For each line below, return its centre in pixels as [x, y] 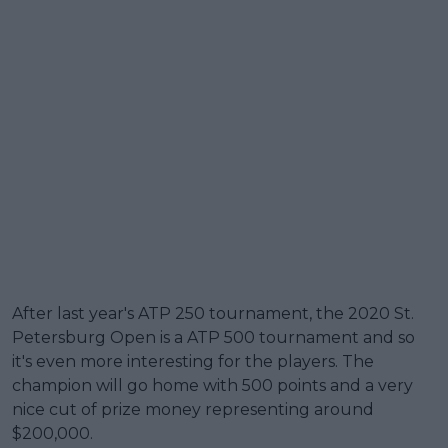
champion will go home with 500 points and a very [212, 385]
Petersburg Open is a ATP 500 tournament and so [213, 337]
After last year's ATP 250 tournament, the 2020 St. [213, 313]
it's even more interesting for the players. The [193, 361]
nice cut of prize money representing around [193, 409]
